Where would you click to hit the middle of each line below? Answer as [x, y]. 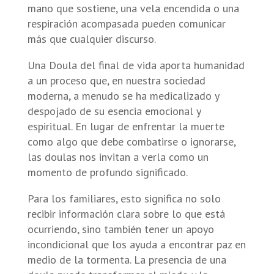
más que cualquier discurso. [91, 39]
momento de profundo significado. [107, 172]
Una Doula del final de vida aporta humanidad [136, 65]
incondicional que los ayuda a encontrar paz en [136, 244]
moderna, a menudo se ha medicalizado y [123, 95]
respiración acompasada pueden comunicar [126, 23]
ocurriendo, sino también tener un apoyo [120, 229]
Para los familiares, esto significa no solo [124, 198]
